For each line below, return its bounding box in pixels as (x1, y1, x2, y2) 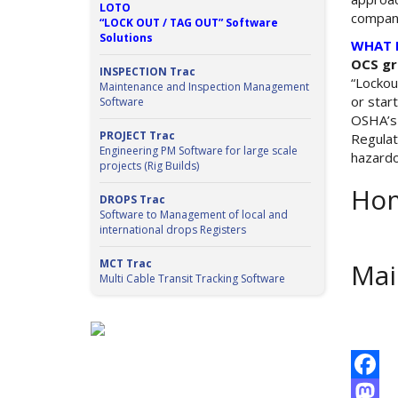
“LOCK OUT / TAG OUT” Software (99, 15, 278, 30)
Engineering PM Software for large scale (99, 143, 298, 158)
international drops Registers (99, 222, 246, 237)
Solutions (99, 30, 153, 45)
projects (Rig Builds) (99, 158, 199, 173)
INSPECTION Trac (99, 64, 195, 79)
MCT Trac (99, 256, 152, 271)
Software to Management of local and (99, 207, 288, 222)
